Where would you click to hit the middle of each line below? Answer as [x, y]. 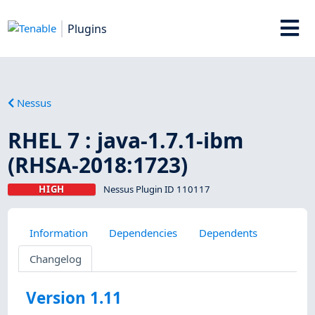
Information [58, 232]
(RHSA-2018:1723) [98, 165]
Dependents [228, 232]
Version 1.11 [74, 298]
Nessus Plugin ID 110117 [156, 189]
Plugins [88, 28]
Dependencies [143, 232]
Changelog [55, 258]
